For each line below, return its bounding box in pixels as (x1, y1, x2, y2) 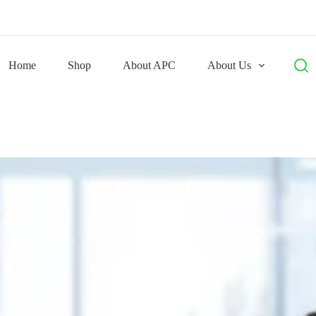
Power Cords (115, 177, 248, 201)
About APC (122, 59, 176, 71)
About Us (207, 59, 251, 71)
